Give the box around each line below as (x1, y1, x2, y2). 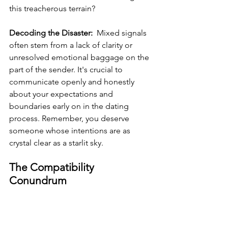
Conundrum (9, 174, 67, 187)
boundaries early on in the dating (9, 101, 131, 111)
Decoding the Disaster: (9, 28, 95, 38)
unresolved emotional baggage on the (9, 52, 151, 62)
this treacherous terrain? (9, 4, 95, 13)
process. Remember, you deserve (9, 113, 131, 123)
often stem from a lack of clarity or (9, 40, 134, 50)
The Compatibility (9, 161, 97, 174)
